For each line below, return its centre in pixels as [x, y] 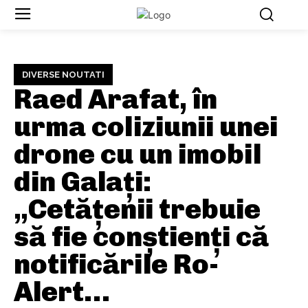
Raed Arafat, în [115, 99]
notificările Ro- [116, 264]
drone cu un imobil [137, 154]
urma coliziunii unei [146, 127]
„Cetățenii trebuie [137, 209]
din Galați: [82, 182]
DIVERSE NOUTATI [63, 75]
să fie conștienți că [141, 237]
